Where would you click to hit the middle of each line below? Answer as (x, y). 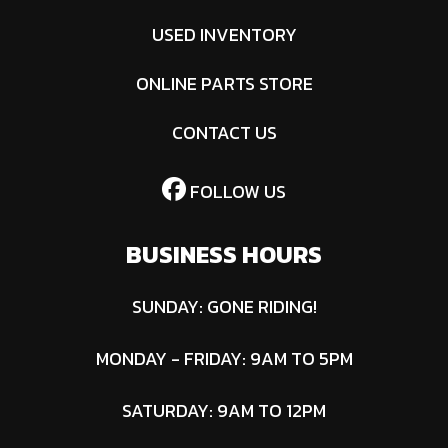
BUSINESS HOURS (224, 254)
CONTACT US (224, 132)
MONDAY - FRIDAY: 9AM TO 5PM (224, 358)
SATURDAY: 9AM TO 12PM (224, 410)
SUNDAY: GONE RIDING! (224, 306)
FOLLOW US (236, 191)
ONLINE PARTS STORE (224, 83)
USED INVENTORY (224, 34)
